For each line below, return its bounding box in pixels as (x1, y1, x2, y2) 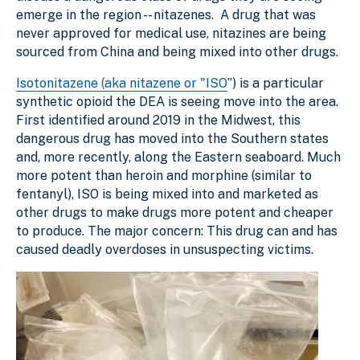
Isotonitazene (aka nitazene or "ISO (16, 75, 227, 91)
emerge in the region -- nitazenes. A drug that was (16, 6, 316, 22)
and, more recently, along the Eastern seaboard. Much (16, 149, 341, 165)
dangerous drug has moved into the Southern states (16, 130, 329, 146)
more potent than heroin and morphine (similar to (16, 167, 312, 183)
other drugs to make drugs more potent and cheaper (16, 204, 333, 220)
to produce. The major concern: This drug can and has (16, 223, 337, 239)
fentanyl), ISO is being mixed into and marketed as (16, 186, 318, 202)
